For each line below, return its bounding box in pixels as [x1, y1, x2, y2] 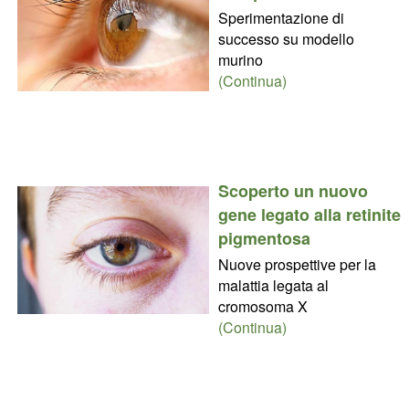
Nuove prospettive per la [217, 253, 376, 275]
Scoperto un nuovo [217, 178, 368, 203]
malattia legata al [217, 274, 329, 296]
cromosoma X [217, 295, 308, 317]
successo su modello [217, 27, 354, 49]
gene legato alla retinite [217, 202, 401, 226]
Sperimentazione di [217, 6, 344, 28]
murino [217, 48, 263, 70]
